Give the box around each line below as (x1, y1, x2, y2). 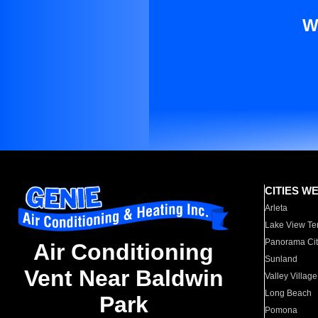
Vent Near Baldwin (23, 265, 224, 292)
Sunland (265, 254, 298, 264)
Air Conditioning (33, 239, 214, 265)
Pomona (265, 305, 298, 315)
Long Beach (265, 288, 312, 298)
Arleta (265, 203, 288, 213)
